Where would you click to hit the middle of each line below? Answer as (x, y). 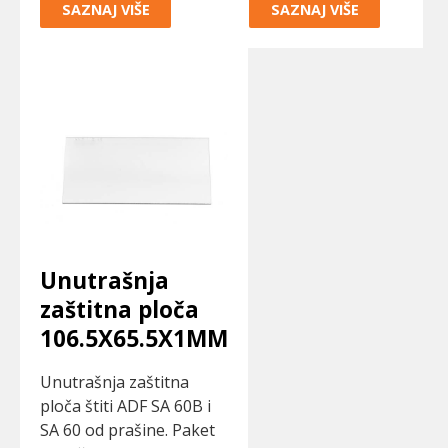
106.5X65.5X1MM (134, 338)
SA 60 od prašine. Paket (127, 429)
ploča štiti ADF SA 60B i (125, 405)
